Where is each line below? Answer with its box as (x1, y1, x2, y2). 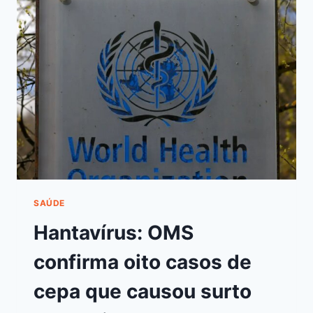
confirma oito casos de (34, 250, 252, 275)
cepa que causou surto (34, 279, 252, 304)
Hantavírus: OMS (34, 221, 194, 245)
